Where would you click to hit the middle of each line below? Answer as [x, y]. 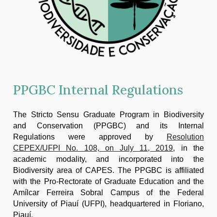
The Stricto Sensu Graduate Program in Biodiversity [108, 115]
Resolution [185, 137]
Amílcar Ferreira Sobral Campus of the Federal [108, 193]
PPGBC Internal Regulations [98, 90]
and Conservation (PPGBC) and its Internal [108, 126]
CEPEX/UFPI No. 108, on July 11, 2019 [93, 148]
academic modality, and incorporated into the [108, 159]
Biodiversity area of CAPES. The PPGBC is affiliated [108, 170]
